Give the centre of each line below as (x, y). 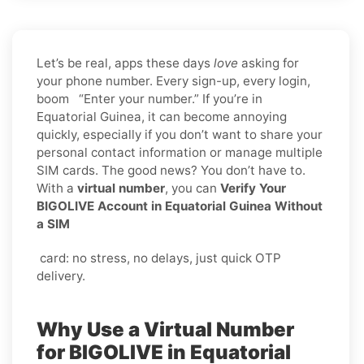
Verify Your (253, 188)
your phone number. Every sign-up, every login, (173, 80)
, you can (193, 188)
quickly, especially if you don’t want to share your (180, 134)
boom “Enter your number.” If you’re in (149, 98)
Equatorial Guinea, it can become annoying (162, 116)
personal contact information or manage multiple (180, 152)
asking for (269, 63)
